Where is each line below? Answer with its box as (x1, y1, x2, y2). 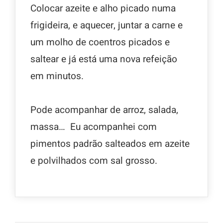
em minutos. (30, 69, 84, 84)
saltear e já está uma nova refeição (30, 52, 177, 67)
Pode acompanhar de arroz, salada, (30, 103, 178, 117)
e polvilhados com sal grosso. (30, 154, 157, 168)
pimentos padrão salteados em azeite (30, 137, 190, 151)
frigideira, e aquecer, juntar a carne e (30, 18, 183, 33)
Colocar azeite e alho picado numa (30, 1, 176, 16)
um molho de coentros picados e (30, 35, 170, 50)
